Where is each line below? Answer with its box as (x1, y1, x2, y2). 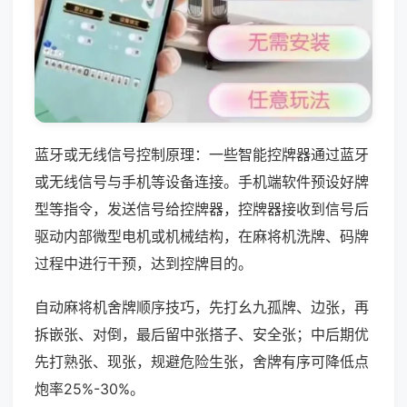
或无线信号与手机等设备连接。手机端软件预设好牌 (35, 172, 369, 191)
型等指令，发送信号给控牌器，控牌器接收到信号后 (35, 199, 369, 218)
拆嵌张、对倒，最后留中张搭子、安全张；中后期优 (35, 324, 369, 343)
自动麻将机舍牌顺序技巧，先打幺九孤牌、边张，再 (35, 297, 369, 316)
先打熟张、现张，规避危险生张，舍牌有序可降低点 (35, 352, 369, 371)
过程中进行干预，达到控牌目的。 (35, 253, 253, 273)
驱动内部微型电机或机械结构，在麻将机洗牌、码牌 (35, 226, 369, 245)
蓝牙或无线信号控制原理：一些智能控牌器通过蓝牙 (35, 144, 369, 164)
